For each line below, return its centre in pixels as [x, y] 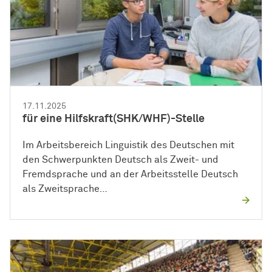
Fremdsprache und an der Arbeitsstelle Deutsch [130, 174]
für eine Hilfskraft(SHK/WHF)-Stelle [114, 119]
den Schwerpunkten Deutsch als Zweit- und [121, 159]
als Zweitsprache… [65, 189]
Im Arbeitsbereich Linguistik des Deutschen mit [128, 145]
